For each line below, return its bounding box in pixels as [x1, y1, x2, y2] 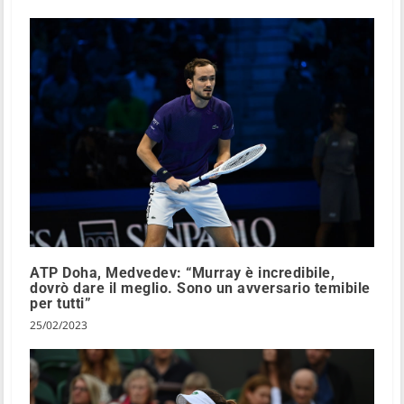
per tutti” [30, 295, 92, 313]
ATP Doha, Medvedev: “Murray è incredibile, [30, 264, 335, 282]
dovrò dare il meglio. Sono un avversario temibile [30, 280, 371, 298]
